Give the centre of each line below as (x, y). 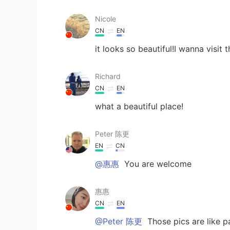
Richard (108, 76)
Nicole (106, 18)
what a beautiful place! (139, 106)
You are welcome (157, 164)
